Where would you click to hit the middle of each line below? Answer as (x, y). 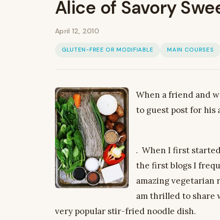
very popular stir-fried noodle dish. (125, 211)
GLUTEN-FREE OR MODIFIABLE (108, 50)
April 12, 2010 (77, 31)
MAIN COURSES (191, 50)
